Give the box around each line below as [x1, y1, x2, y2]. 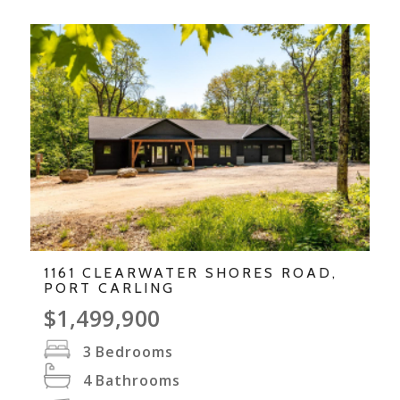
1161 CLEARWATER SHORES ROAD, [43, 263, 337, 281]
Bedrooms [95, 341, 173, 362]
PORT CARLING [43, 279, 175, 296]
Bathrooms [95, 370, 180, 390]
